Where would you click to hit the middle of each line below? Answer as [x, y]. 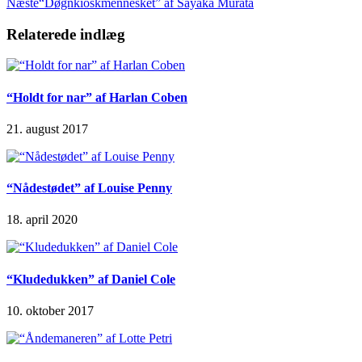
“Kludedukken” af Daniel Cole [91, 279]
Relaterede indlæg [66, 34]
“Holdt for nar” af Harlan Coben [97, 97]
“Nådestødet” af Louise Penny [89, 188]
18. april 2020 [42, 220]
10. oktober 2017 [50, 310]
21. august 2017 [47, 128]
